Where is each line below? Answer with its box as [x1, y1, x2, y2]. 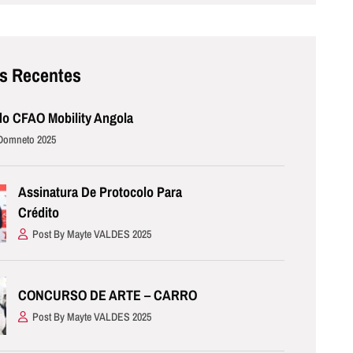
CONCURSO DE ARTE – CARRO [18, 284, 198, 305]
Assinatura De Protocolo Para [18, 182, 183, 203]
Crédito [18, 203, 60, 223]
